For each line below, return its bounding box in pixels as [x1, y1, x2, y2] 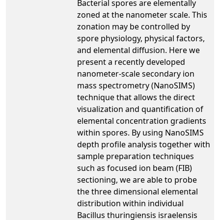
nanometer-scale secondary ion [77, 68, 194, 79]
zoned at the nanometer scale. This [77, 9, 207, 20]
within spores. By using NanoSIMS [77, 127, 204, 138]
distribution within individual [77, 197, 184, 209]
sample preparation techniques [77, 150, 194, 162]
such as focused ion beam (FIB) [77, 162, 192, 173]
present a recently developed [77, 56, 185, 67]
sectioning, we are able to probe [77, 174, 197, 185]
